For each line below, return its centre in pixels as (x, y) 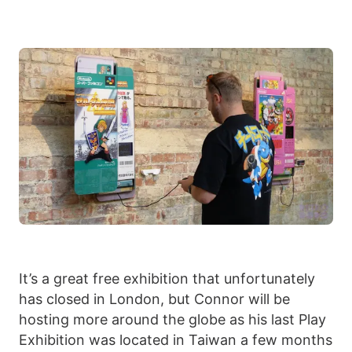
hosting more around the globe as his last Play (172, 320)
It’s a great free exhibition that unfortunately (167, 279)
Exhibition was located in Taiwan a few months (176, 340)
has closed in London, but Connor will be (154, 299)
